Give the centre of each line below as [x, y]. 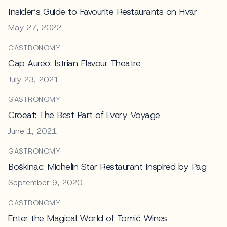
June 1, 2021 [32, 131]
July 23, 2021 [33, 79]
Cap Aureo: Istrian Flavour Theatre [74, 63]
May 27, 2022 [35, 27]
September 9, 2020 [45, 182]
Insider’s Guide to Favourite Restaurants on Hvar [102, 11]
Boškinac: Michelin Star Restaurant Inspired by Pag [107, 166]
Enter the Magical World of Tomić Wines [87, 218]
